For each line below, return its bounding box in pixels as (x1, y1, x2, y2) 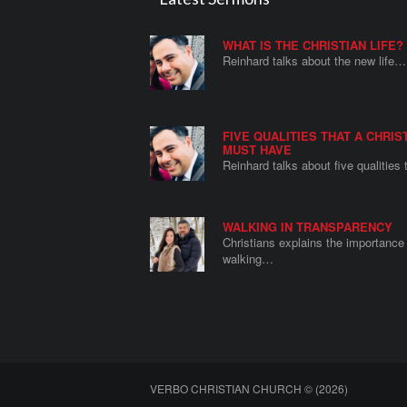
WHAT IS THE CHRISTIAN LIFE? (222, 36, 403, 55)
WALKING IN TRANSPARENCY (222, 218, 392, 236)
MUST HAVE (222, 141, 292, 159)
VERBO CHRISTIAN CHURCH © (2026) (149, 381, 348, 397)
